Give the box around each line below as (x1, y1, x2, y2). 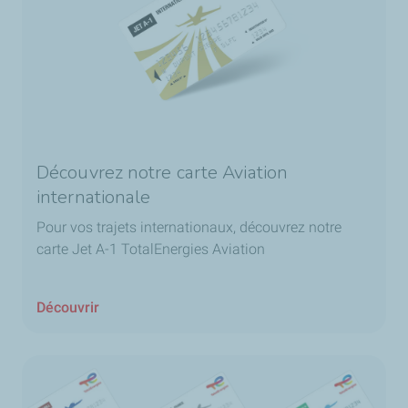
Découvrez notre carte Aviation (36, 159, 289, 185)
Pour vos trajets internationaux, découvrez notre (36, 218, 342, 236)
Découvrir (36, 298, 99, 316)
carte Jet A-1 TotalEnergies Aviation (36, 240, 265, 258)
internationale (36, 184, 151, 209)
